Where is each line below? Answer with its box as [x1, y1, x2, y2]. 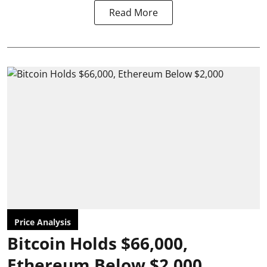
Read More [109, 6, 158, 19]
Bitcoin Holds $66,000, [7, 231, 188, 254]
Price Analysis [14, 216, 71, 228]
